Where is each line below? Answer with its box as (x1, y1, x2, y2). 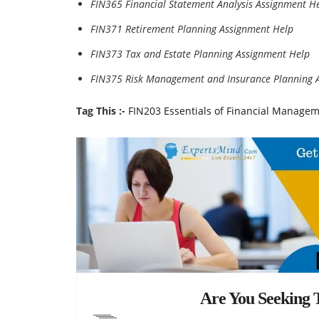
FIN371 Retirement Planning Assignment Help (90, 22, 293, 36)
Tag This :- (76, 104, 125, 117)
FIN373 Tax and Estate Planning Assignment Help (90, 47, 310, 61)
